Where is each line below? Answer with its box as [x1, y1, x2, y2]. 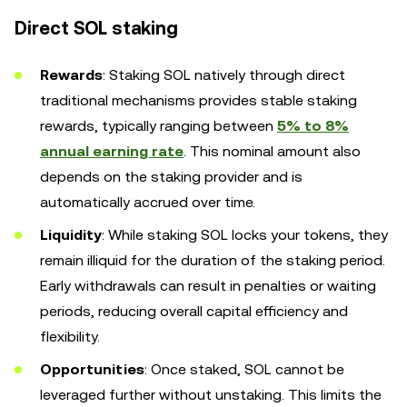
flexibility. [40, 327, 100, 345]
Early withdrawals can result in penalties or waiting [40, 276, 376, 294]
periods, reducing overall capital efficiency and [40, 302, 348, 320]
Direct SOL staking [15, 16, 178, 39]
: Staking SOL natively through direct [103, 65, 345, 84]
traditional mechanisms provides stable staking [40, 91, 357, 109]
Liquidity [40, 225, 102, 243]
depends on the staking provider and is [40, 167, 303, 185]
